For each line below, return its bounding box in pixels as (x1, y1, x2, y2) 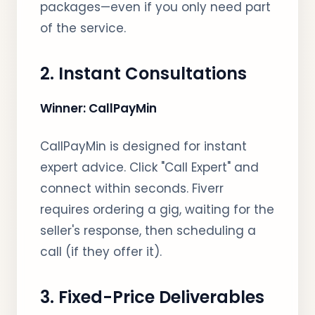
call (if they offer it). (40, 243, 162, 260)
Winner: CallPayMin (40, 100, 157, 117)
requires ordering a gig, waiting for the (40, 201, 274, 218)
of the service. (40, 20, 126, 37)
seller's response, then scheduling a (40, 222, 256, 239)
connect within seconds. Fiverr (40, 180, 224, 197)
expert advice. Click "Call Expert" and (40, 159, 259, 176)
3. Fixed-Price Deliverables (40, 285, 264, 309)
